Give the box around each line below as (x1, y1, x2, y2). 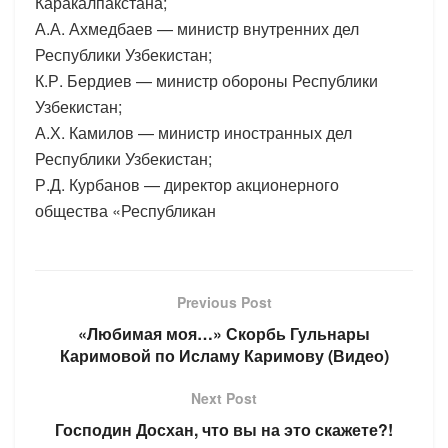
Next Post (191, 387, 257, 408)
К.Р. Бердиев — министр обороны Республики (35, 68, 378, 92)
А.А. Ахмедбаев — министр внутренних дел (35, 16, 359, 40)
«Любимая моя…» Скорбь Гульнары (78, 321, 370, 345)
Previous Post (176, 291, 272, 312)
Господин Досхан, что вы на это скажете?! (55, 417, 393, 441)
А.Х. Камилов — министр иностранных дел (35, 120, 352, 144)
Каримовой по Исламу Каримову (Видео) (59, 343, 389, 367)
